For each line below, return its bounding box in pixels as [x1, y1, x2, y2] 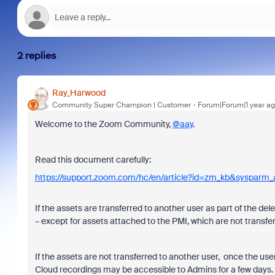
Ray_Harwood [52, 87, 106, 98]
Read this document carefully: [34, 154, 151, 165]
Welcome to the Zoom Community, [34, 118, 172, 130]
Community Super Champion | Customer [52, 99, 191, 110]
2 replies [17, 50, 56, 61]
